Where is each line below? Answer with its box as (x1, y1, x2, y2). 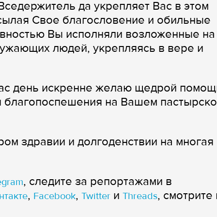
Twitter (81, 190, 110, 202)
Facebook (33, 190, 76, 202)
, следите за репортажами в (23, 174, 172, 188)
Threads (123, 190, 157, 202)
